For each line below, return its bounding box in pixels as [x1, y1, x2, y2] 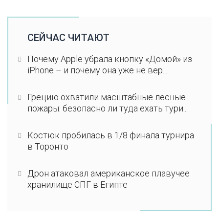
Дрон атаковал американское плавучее [27, 168, 190, 178]
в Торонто [27, 141, 68, 152]
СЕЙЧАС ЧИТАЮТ [27, 31, 109, 44]
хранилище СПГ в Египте [27, 179, 128, 190]
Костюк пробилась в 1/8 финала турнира [27, 130, 194, 140]
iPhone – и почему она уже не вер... [27, 65, 167, 75]
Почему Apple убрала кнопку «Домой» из [27, 53, 192, 64]
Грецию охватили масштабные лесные [27, 91, 186, 102]
